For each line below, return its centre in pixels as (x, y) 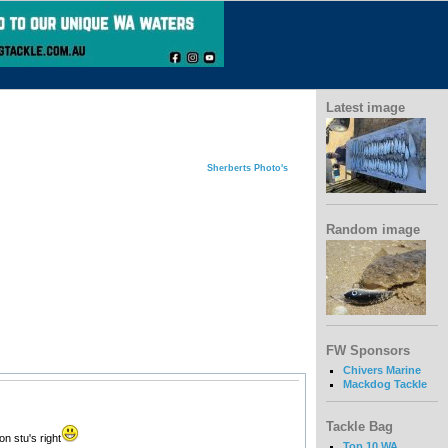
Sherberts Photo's (248, 167)
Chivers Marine (381, 369)
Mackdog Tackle (384, 383)
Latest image (365, 107)
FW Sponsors (368, 351)
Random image (373, 229)
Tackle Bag (359, 426)
